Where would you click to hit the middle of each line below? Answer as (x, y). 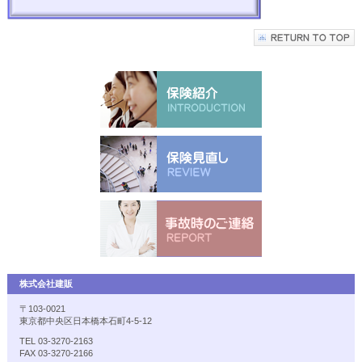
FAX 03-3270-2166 (56, 354)
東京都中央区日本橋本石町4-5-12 (85, 321)
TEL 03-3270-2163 (56, 341)
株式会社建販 (46, 283)
